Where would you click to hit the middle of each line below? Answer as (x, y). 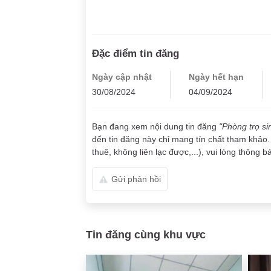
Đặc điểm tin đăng (135, 54)
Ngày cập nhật (122, 77)
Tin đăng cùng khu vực (146, 234)
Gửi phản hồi (136, 179)
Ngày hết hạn (216, 77)
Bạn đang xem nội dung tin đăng (155, 126)
